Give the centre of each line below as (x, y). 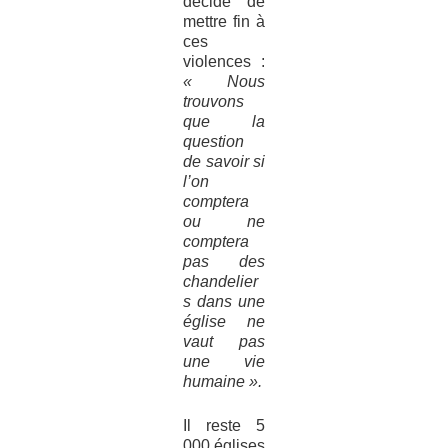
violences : (224, 62)
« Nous (224, 82)
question (213, 142)
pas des (224, 262)
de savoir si (224, 162)
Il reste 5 (224, 426)
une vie (224, 362)
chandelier (220, 282)
